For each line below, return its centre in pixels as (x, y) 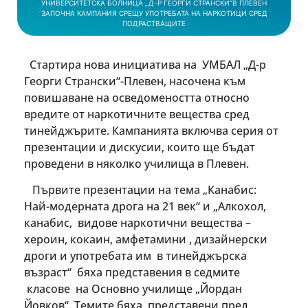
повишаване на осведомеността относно (137, 97)
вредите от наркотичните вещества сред (137, 114)
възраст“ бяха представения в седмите (132, 273)
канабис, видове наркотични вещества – (137, 223)
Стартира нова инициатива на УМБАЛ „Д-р (145, 64)
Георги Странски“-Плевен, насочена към (135, 81)
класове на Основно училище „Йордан (133, 289)
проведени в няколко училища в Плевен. (136, 163)
